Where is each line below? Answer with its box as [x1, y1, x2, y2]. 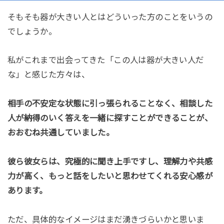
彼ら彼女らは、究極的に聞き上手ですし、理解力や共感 [7, 157, 213, 166]
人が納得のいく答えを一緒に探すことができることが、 [7, 113, 213, 123]
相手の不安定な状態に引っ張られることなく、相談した [7, 99, 213, 108]
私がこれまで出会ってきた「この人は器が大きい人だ [7, 55, 204, 65]
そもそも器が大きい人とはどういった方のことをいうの [7, 12, 213, 21]
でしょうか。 [7, 26, 57, 36]
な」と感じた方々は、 [7, 70, 89, 79]
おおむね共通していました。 [7, 128, 114, 137]
